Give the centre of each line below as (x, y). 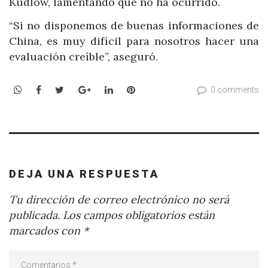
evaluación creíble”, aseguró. (83, 57)
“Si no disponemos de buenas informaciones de (134, 26)
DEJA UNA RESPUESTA (84, 174)
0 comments (235, 89)
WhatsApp (45, 89)
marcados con (46, 230)
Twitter (81, 89)
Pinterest (156, 89)
